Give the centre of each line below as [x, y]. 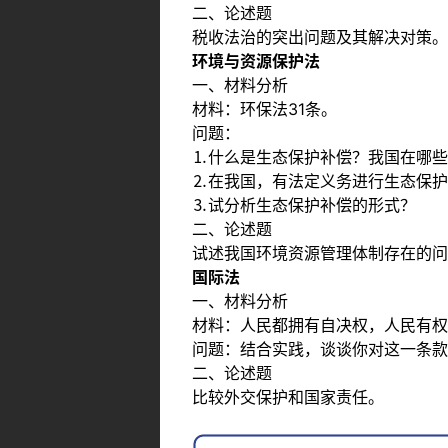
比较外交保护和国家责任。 [288, 396]
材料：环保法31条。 [264, 108]
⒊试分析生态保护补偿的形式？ [304, 204]
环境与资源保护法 [256, 60]
